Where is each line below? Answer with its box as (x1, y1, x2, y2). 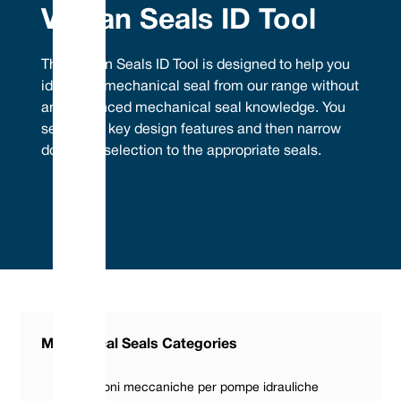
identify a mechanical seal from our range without (41, 81, 360, 94)
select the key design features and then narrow (41, 124, 342, 137)
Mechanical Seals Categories (41, 338, 238, 352)
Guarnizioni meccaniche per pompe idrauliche (55, 382, 320, 395)
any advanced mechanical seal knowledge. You (41, 102, 346, 115)
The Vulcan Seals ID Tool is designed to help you (41, 59, 351, 73)
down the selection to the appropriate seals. (41, 145, 322, 158)
